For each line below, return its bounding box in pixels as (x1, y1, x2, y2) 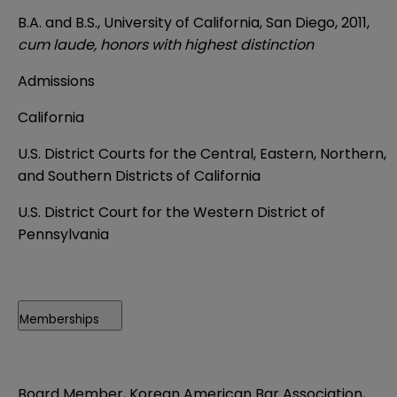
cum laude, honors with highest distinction (18, 34, 314, 55)
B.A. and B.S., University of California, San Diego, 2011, (18, 12, 370, 33)
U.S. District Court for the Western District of (18, 201, 325, 222)
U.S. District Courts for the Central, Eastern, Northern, (18, 143, 386, 164)
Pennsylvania (18, 223, 109, 245)
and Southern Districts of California (18, 165, 261, 186)
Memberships (19, 310, 99, 328)
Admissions (18, 70, 95, 91)
